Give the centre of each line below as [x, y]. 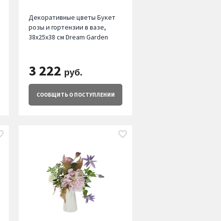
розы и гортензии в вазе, [67, 27]
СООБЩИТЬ [52, 95]
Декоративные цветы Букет [72, 18]
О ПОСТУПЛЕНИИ [91, 95]
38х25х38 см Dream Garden [68, 37]
